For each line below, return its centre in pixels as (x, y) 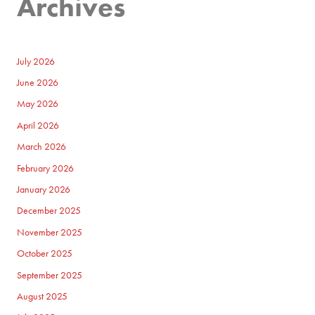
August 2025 (43, 296)
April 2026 (38, 125)
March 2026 (42, 147)
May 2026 (38, 104)
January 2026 (44, 189)
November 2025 (50, 232)
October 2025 (45, 254)
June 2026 (38, 82)
